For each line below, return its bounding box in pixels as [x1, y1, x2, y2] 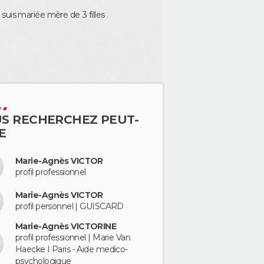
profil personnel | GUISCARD [15, 201, 124, 212]
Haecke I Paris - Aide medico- [15, 243, 128, 255]
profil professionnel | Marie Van [15, 232, 131, 243]
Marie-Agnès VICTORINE [15, 220, 117, 232]
